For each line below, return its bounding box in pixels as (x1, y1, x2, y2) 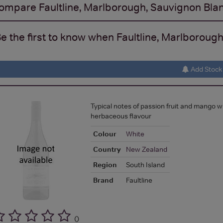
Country (93, 144, 121, 154)
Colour (93, 129, 116, 138)
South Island (125, 160, 165, 169)
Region (93, 160, 117, 169)
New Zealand (125, 144, 167, 154)
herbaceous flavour (90, 111, 151, 120)
